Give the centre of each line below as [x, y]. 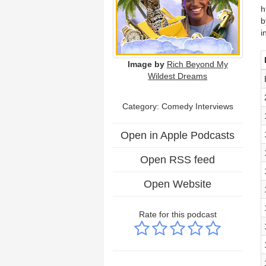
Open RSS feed [178, 159]
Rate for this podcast [178, 214]
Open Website [178, 184]
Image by [146, 64]
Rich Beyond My [197, 64]
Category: [142, 106]
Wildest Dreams [178, 76]
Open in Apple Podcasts [178, 135]
